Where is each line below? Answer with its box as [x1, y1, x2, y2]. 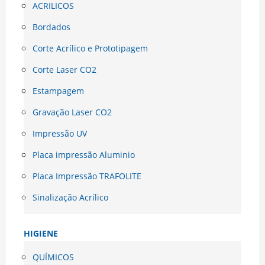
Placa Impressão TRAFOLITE [33, 170, 141, 182]
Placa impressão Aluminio [33, 149, 135, 161]
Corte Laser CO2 [33, 64, 96, 76]
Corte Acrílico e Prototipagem [33, 43, 148, 54]
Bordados [33, 21, 70, 33]
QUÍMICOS [33, 251, 74, 263]
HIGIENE [24, 228, 58, 240]
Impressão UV [33, 128, 87, 140]
